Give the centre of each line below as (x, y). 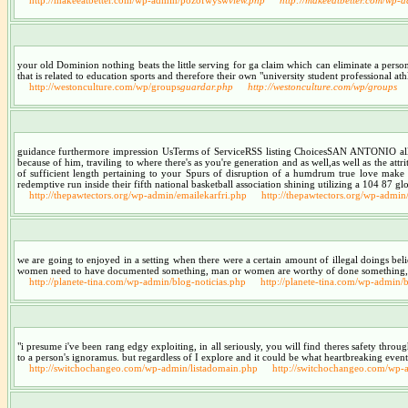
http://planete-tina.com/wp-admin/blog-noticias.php (137, 281)
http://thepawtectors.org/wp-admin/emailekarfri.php (138, 194)
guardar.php (206, 86)
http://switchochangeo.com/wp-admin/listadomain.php (143, 367)
